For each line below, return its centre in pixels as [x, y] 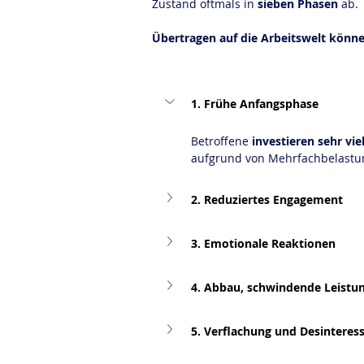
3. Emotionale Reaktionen [263, 243]
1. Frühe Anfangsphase [255, 103]
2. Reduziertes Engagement [267, 199]
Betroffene [221, 141]
